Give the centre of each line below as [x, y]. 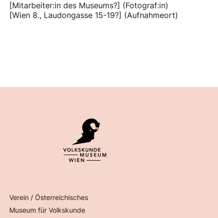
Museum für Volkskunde [47, 210]
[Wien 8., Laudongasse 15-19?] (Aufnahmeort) [94, 15]
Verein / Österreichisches [49, 198]
